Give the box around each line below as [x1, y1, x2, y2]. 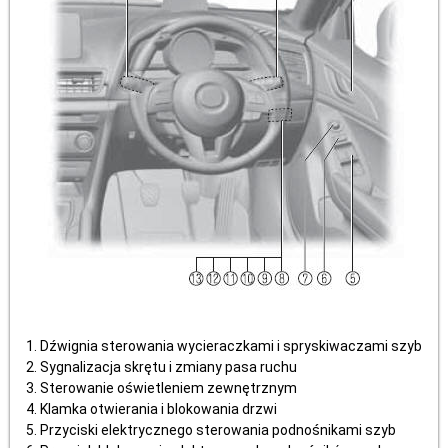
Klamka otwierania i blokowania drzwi [40, 401, 277, 417]
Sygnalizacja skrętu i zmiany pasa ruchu [40, 359, 297, 375]
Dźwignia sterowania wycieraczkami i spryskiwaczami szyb [40, 338, 422, 354]
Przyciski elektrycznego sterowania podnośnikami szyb [40, 422, 396, 438]
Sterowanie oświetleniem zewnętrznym [40, 380, 297, 396]
